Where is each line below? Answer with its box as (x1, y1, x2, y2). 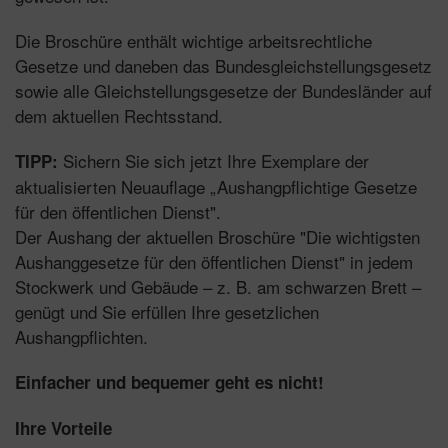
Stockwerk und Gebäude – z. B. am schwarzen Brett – (15, 273, 421, 299)
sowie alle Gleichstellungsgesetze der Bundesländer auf (15, 77, 432, 103)
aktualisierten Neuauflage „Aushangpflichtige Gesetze (15, 173, 417, 199)
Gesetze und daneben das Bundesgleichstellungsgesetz (15, 52, 432, 78)
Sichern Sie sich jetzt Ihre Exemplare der (58, 147, 369, 173)
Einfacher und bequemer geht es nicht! (15, 369, 324, 394)
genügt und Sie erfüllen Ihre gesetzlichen (15, 298, 319, 324)
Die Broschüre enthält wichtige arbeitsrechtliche (15, 27, 372, 53)
